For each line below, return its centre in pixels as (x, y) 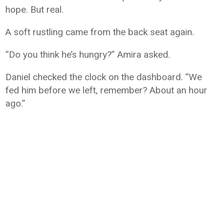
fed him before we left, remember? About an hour (107, 90)
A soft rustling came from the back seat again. (100, 32)
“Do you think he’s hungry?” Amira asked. (88, 55)
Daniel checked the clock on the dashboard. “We (104, 77)
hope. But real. (35, 10)
